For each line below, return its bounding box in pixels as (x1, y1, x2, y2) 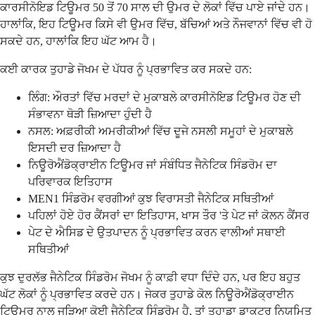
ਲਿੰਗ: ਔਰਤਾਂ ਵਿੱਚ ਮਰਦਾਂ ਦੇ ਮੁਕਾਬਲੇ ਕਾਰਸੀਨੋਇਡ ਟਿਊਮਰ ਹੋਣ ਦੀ (28, 91, 301, 104)
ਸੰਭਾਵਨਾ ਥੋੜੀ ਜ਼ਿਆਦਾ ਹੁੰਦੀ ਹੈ (28, 108, 152, 121)
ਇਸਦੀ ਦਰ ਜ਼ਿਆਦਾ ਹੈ (28, 142, 121, 155)
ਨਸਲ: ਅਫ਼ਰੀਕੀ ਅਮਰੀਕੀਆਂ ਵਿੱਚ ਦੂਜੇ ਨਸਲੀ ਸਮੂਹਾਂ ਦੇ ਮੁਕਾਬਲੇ (28, 125, 293, 138)
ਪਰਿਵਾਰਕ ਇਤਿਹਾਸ (28, 176, 112, 188)
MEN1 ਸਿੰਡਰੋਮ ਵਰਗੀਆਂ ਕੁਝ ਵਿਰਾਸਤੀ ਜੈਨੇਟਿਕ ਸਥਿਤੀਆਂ (28, 193, 274, 205)
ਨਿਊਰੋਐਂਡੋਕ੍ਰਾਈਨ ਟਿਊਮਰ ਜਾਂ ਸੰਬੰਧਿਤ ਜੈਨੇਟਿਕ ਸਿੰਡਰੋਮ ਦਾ (28, 159, 277, 172)
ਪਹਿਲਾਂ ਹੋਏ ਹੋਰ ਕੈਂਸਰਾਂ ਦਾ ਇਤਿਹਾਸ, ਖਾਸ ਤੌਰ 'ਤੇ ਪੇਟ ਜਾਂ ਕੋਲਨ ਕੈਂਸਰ (28, 210, 309, 222)
